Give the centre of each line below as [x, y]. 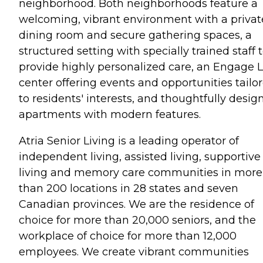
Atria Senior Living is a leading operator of [129, 141]
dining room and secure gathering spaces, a [135, 35]
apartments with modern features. [110, 114]
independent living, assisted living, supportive [140, 156]
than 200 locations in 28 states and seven [129, 188]
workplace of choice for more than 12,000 [128, 236]
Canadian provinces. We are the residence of [136, 204]
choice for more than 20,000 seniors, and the [137, 220]
